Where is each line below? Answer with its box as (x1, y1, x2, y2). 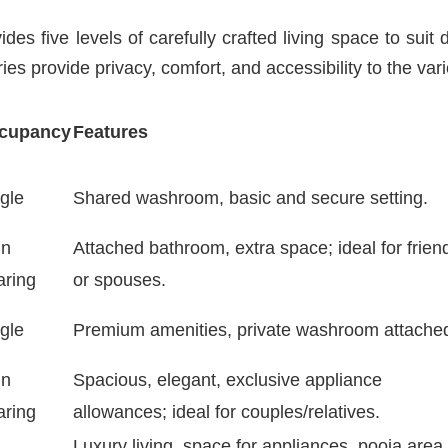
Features (73, 121, 148, 142)
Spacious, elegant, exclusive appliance (73, 369, 382, 390)
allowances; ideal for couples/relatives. (73, 401, 380, 422)
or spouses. (73, 269, 166, 290)
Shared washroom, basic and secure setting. (73, 187, 428, 208)
